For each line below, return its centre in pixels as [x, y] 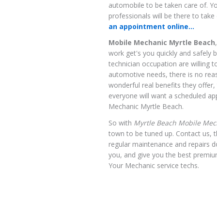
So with [121, 123]
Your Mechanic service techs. [154, 165]
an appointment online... [151, 26]
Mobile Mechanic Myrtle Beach [162, 43]
